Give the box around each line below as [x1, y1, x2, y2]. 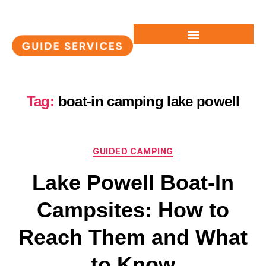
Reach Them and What [18, 224, 248, 249]
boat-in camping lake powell [58, 93, 240, 109]
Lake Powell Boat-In [32, 170, 234, 195]
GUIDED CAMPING [93, 146, 173, 156]
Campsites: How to [37, 197, 229, 222]
